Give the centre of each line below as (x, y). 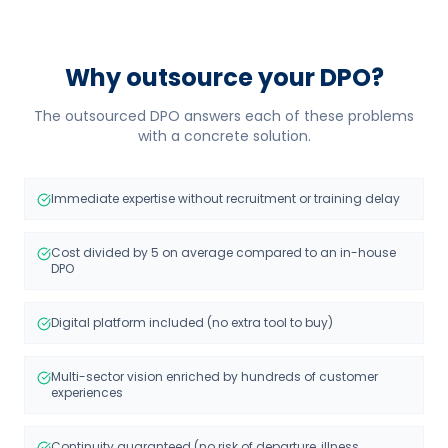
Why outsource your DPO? (224, 77)
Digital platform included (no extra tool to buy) (192, 322)
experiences (87, 392)
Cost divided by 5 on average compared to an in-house (223, 252)
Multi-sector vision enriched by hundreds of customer (214, 376)
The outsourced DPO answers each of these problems (224, 116)
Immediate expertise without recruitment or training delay (225, 198)
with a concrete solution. (224, 136)
